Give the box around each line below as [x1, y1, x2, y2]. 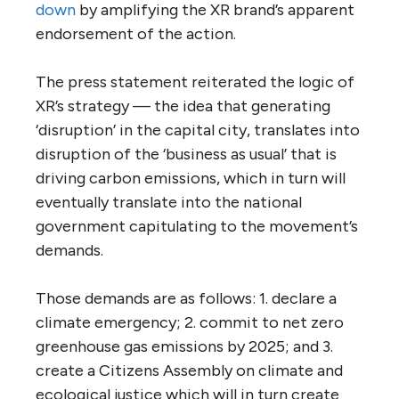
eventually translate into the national [36, 192, 302, 213]
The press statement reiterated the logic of [36, 72, 354, 93]
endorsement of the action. [36, 24, 236, 45]
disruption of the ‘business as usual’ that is [36, 144, 337, 165]
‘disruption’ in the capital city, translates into [36, 120, 360, 141]
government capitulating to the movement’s [36, 216, 358, 237]
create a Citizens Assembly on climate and [36, 361, 343, 381]
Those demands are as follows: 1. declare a [36, 289, 337, 309]
